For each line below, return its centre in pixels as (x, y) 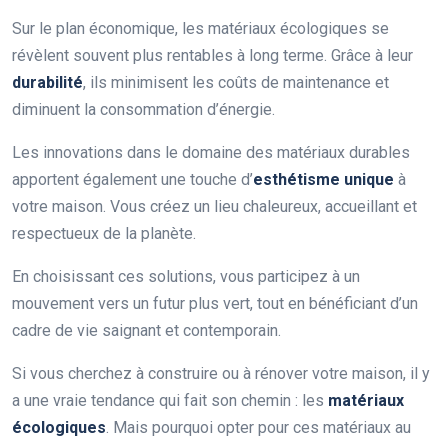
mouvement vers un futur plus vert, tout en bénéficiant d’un (215, 304)
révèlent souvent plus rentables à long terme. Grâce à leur (212, 56)
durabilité (47, 83)
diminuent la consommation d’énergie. (143, 110)
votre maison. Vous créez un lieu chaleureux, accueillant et (214, 207)
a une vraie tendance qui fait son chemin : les (170, 401)
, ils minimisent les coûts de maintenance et (236, 83)
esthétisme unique (323, 180)
